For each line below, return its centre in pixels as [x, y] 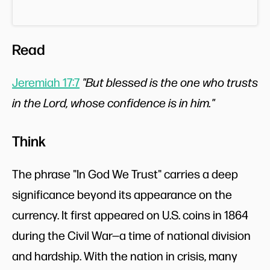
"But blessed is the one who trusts [170, 82]
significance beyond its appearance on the [122, 194]
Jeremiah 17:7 [46, 82]
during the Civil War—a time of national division [131, 235]
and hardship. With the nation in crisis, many [125, 255]
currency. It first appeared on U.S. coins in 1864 [130, 214]
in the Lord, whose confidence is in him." [113, 102]
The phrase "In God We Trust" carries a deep [125, 173]
